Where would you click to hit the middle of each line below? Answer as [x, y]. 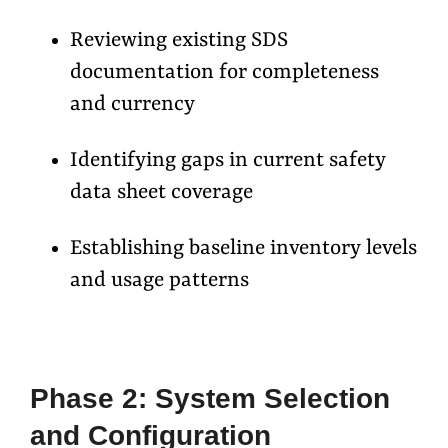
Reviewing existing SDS [179, 41]
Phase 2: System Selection [210, 399]
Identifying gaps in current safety [228, 161]
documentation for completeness [224, 73]
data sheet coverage [161, 193]
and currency [132, 105]
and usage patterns [159, 281]
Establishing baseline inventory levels [243, 249]
